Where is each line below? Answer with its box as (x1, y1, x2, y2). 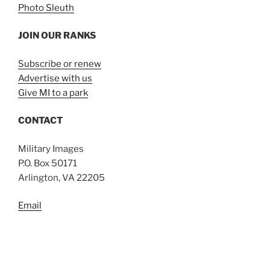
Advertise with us (18, 72, 92, 84)
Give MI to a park (18, 87, 88, 98)
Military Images (18, 143, 84, 154)
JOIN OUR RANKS (18, 30, 96, 42)
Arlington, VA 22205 (18, 172, 105, 183)
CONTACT (18, 115, 63, 127)
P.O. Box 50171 (18, 157, 77, 169)
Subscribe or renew (18, 58, 101, 69)
